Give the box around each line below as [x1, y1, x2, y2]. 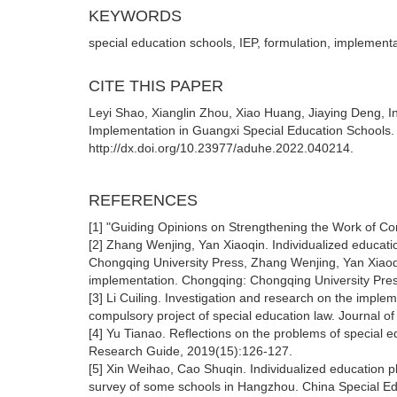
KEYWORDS [89, 7, 182, 25]
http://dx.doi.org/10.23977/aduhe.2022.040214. [89, 141, 354, 155]
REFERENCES [89, 191, 198, 209]
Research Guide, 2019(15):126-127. [89, 344, 292, 358]
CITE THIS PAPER [89, 77, 223, 95]
